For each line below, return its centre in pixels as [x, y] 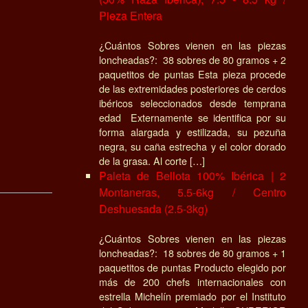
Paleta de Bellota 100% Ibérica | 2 [192, 175]
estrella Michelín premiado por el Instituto [192, 296]
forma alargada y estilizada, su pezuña [192, 131]
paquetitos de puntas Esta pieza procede [192, 74]
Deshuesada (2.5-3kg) [153, 208]
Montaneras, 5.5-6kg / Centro [192, 192]
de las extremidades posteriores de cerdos [192, 88]
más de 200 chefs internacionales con [192, 281]
